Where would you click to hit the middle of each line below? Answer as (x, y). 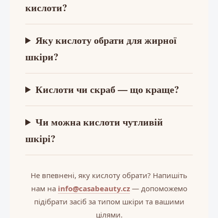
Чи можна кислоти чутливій (100, 122)
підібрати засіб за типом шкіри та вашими (109, 201)
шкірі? (40, 138)
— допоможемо (158, 188)
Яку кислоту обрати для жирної (106, 40)
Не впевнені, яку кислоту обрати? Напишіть (109, 175)
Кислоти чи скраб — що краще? (108, 89)
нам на (44, 188)
